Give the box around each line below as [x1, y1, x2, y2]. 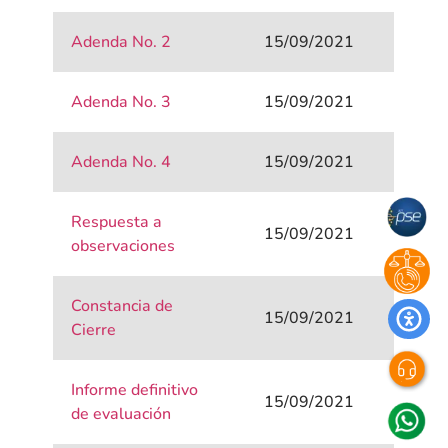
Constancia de [71, 295, 174, 318]
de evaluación [71, 403, 172, 426]
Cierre [71, 319, 117, 342]
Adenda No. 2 [71, 31, 172, 54]
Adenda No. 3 [71, 91, 172, 114]
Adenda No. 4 [71, 151, 172, 174]
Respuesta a [71, 211, 163, 234]
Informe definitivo [71, 379, 199, 402]
